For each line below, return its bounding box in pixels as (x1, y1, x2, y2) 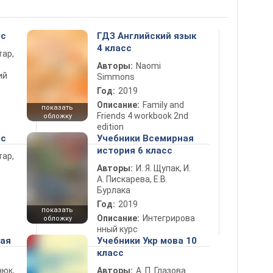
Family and (143, 100, 184, 110)
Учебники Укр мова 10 (97, 235, 197, 246)
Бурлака (97, 185, 130, 195)
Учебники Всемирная (97, 133, 194, 144)
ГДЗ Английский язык (97, 30, 196, 41)
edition (97, 122, 124, 132)
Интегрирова (143, 213, 195, 223)
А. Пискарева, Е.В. (97, 174, 168, 184)
